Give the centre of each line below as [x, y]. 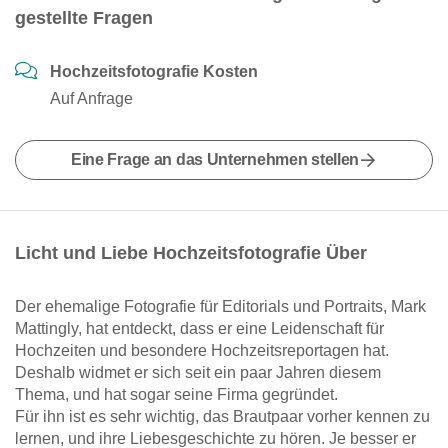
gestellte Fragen [84, 18]
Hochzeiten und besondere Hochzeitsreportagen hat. [202, 350]
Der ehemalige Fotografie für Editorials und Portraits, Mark [220, 306]
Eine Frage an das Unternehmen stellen [215, 159]
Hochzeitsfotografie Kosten [154, 71]
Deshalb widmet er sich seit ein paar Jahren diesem [198, 372]
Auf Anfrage [91, 98]
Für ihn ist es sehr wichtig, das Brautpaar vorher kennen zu [222, 416]
